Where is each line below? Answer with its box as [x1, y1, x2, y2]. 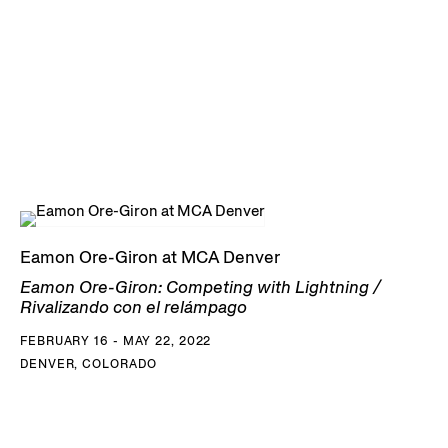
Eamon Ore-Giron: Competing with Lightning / [20, 275, 381, 298]
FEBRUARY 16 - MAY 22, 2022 [20, 332, 212, 348]
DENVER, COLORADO [20, 355, 157, 371]
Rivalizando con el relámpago [20, 295, 247, 318]
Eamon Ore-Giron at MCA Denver [20, 245, 280, 268]
